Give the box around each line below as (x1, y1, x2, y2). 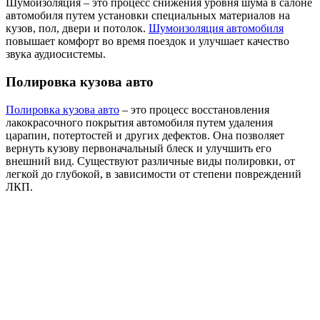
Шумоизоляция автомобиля (149, 22, 284, 35)
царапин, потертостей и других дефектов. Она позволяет (6, 129, 284, 141)
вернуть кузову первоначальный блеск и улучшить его (6, 141, 271, 154)
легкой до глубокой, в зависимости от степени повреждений (6, 167, 301, 180)
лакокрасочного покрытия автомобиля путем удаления (6, 116, 273, 129)
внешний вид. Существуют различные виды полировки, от (6, 154, 295, 167)
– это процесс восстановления (119, 103, 269, 116)
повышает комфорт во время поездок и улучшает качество (6, 35, 289, 48)
